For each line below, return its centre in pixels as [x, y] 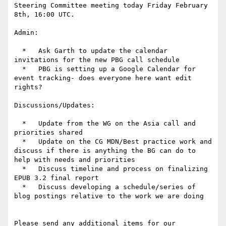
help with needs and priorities [75, 160]
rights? [28, 87]
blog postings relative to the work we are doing [109, 196]
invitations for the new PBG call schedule [97, 60]
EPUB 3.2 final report [56, 178]
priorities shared [48, 133]
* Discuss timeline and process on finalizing [18, 169]
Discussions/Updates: [54, 105]
